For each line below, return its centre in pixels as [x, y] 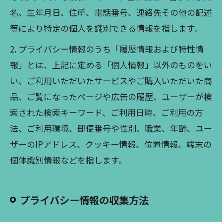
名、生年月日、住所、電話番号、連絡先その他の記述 [111, 12]
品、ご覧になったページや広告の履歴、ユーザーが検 [111, 96]
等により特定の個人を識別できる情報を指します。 [106, 28]
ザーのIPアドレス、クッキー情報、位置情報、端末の [111, 144]
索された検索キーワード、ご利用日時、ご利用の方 [107, 112]
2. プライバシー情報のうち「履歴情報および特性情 [107, 49]
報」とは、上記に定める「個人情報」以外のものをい [111, 65]
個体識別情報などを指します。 [68, 160]
